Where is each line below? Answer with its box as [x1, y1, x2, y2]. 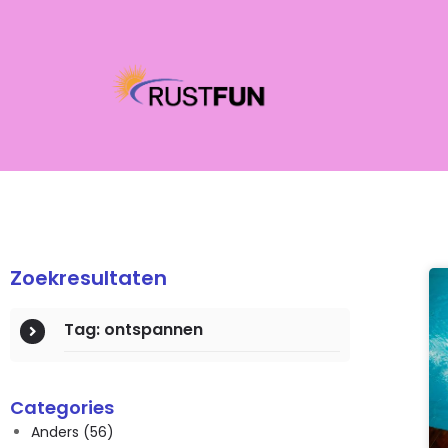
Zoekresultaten [10, 264, 167, 293]
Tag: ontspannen [64, 318, 204, 342]
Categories [10, 394, 114, 420]
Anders [31, 421, 83, 442]
